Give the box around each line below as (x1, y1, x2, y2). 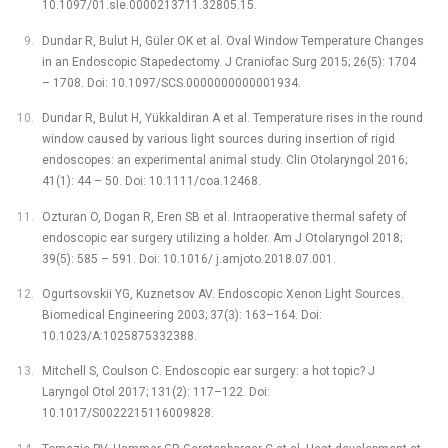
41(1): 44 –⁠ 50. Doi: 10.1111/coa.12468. (41, 174, 261, 189)
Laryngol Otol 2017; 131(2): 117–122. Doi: (41, 385, 270, 400)
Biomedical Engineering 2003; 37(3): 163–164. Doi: (41, 307, 322, 322)
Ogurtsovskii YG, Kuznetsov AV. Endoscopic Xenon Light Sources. (41, 286, 404, 301)
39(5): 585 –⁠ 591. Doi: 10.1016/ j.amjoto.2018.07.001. (41, 251, 336, 266)
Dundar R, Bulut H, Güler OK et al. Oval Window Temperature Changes (41, 33, 424, 48)
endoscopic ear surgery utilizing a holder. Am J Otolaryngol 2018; (41, 230, 402, 245)
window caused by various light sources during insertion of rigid (41, 132, 395, 147)
